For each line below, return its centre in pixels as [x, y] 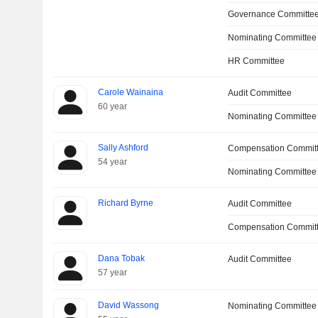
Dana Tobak [121, 258]
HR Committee [257, 61]
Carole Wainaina [130, 92]
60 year [112, 106]
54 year [112, 162]
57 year [112, 273]
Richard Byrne [125, 203]
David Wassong [128, 305]
